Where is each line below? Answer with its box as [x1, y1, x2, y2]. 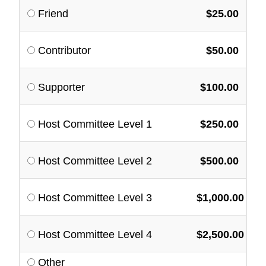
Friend [38, 8, 68, 20]
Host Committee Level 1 [38, 118, 152, 130]
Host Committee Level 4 [38, 229, 152, 240]
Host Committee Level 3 [38, 192, 152, 204]
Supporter [38, 81, 85, 93]
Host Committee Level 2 [38, 155, 152, 167]
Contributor [38, 45, 91, 56]
